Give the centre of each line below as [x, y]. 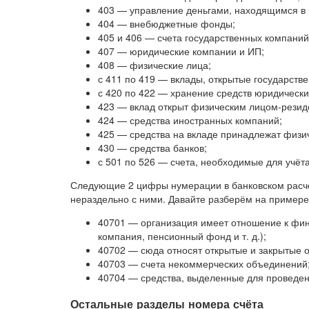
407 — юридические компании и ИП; [181, 51]
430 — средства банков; [152, 148]
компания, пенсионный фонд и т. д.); [182, 236]
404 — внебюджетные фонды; [167, 24]
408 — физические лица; [154, 65]
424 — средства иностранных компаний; [190, 120]
